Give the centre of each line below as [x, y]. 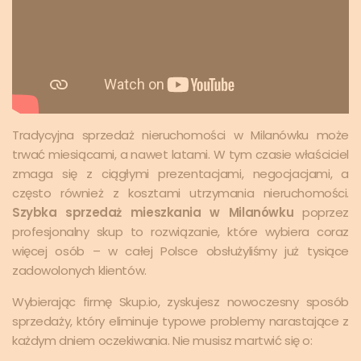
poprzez [321, 212]
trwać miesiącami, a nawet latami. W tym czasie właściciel [180, 154]
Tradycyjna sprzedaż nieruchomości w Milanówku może [180, 135]
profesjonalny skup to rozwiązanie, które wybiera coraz [180, 231]
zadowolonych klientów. [79, 270]
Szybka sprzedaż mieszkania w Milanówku [153, 212]
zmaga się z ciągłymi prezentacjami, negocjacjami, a [180, 173]
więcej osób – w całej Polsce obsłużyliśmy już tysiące [180, 251]
